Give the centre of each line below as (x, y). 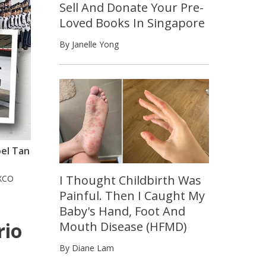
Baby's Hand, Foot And (122, 211)
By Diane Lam (87, 248)
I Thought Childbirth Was (130, 180)
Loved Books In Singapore (132, 23)
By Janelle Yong (89, 44)
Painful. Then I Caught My (132, 195)
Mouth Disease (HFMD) (123, 226)
